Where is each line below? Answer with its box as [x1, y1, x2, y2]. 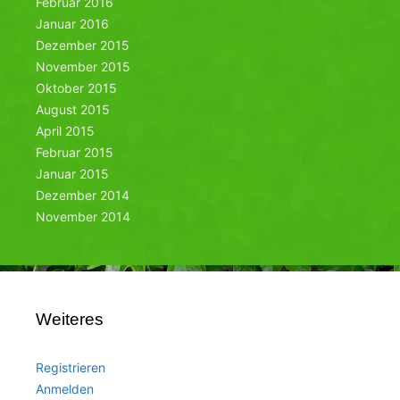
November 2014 [36, 208, 130, 224]
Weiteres [36, 309, 104, 329]
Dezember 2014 [36, 187, 129, 203]
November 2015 [36, 58, 130, 74]
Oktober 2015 [36, 79, 117, 96]
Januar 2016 [36, 15, 109, 31]
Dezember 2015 [36, 37, 129, 53]
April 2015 [36, 122, 95, 138]
